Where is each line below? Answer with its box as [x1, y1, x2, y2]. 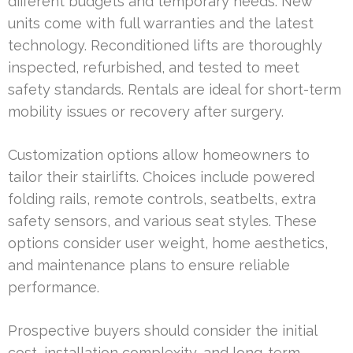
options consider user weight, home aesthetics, [8, 234, 328, 251]
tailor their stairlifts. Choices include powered [8, 168, 314, 185]
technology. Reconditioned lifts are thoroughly [8, 36, 322, 54]
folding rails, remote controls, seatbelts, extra [8, 190, 316, 207]
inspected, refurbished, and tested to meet [8, 58, 299, 76]
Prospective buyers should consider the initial [8, 321, 317, 339]
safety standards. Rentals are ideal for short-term [8, 80, 341, 98]
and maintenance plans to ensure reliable [8, 256, 290, 273]
